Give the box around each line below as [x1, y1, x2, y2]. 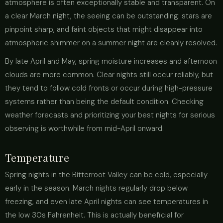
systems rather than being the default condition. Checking [5, 97, 204, 107]
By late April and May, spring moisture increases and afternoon [5, 56, 217, 66]
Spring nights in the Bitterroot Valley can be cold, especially [5, 170, 208, 180]
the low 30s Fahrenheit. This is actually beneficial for [5, 210, 184, 220]
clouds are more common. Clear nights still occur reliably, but [5, 70, 213, 80]
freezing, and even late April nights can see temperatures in [5, 197, 208, 207]
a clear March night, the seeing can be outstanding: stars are [5, 11, 212, 21]
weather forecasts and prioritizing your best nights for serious [5, 110, 215, 120]
